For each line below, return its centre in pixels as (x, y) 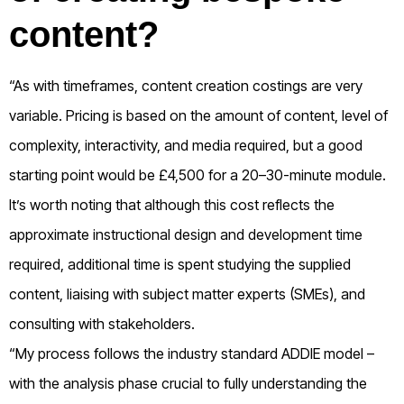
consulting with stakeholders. (102, 323)
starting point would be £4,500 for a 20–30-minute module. (197, 174)
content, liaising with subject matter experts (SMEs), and (187, 294)
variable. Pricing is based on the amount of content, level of (198, 115)
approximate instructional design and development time (186, 234)
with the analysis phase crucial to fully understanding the (188, 383)
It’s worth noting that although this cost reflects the (172, 204)
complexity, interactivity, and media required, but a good (186, 145)
